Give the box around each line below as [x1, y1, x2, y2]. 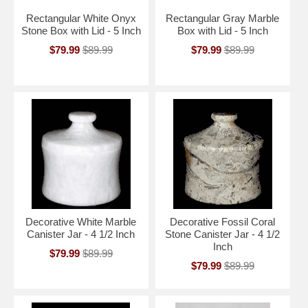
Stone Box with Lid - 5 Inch [21, 24, 141, 36]
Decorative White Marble [25, 215, 137, 228]
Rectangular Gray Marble [166, 12, 280, 24]
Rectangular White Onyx [25, 12, 136, 24]
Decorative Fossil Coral [170, 215, 276, 228]
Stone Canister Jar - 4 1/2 [165, 228, 280, 240]
